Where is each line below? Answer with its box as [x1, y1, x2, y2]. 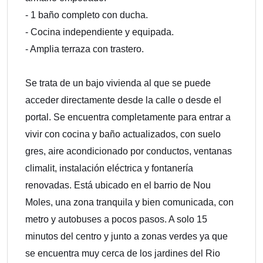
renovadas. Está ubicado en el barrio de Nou [25, 180, 211, 190]
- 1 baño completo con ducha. [25, 10, 148, 20]
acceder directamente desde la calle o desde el [25, 95, 221, 105]
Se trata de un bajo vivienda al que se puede [25, 78, 211, 88]
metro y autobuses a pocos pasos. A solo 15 [25, 214, 207, 224]
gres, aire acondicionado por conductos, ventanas [25, 146, 232, 156]
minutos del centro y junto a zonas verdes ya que [25, 231, 228, 241]
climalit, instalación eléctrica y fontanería [25, 163, 193, 173]
